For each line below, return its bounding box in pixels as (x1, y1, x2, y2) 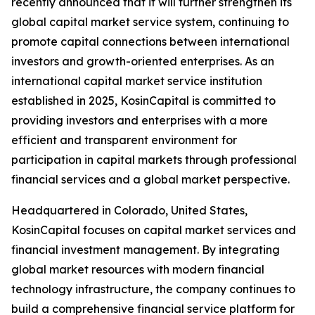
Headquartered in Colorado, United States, (11, 203, 247, 218)
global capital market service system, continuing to (11, 15, 289, 30)
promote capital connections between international (11, 34, 290, 49)
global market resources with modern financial (11, 262, 264, 277)
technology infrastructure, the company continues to (11, 282, 295, 297)
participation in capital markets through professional (11, 153, 297, 167)
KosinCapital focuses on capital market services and (11, 223, 296, 238)
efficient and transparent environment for (11, 133, 237, 148)
